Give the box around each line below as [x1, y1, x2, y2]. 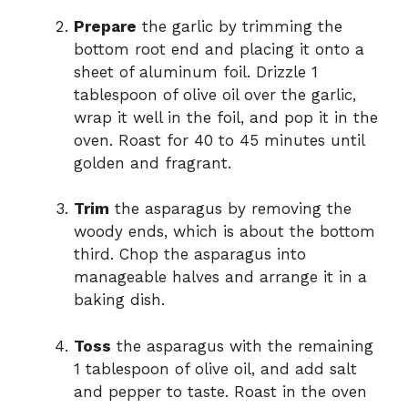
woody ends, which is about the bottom [74, 222, 375, 241]
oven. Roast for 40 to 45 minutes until [74, 130, 364, 149]
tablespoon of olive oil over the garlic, [74, 85, 356, 104]
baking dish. [74, 291, 165, 310]
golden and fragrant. [74, 153, 231, 172]
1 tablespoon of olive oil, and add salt [74, 359, 357, 378]
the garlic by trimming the [137, 16, 342, 36]
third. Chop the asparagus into [74, 245, 306, 264]
